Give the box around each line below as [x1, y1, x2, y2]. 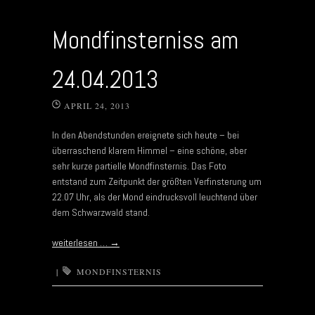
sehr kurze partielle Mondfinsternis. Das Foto [52, 159, 226, 172]
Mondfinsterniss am [52, 24, 238, 56]
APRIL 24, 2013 [64, 99, 130, 111]
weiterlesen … [52, 236, 110, 249]
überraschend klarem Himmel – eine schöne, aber [52, 143, 247, 157]
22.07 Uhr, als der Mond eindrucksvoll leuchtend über [52, 190, 257, 203]
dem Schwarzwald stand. [52, 205, 150, 219]
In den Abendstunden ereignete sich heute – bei [52, 128, 239, 141]
